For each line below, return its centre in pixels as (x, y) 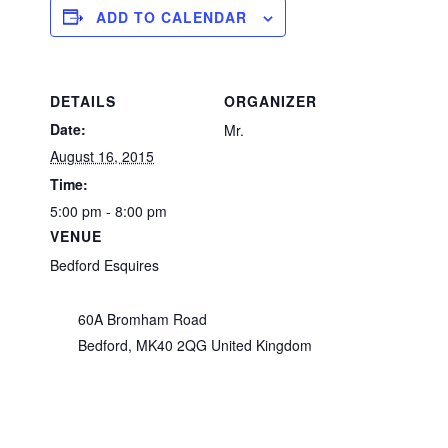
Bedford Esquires (104, 264)
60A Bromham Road (142, 318)
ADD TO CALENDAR (171, 16)
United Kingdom (261, 344)
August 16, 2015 (102, 155)
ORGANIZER (270, 100)
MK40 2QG (171, 344)
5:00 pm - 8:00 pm (108, 210)
